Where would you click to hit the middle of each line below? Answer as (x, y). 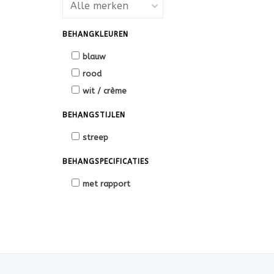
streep (95, 137)
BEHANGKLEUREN (95, 34)
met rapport (106, 184)
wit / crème (105, 91)
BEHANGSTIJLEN (94, 115)
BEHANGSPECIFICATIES (106, 161)
